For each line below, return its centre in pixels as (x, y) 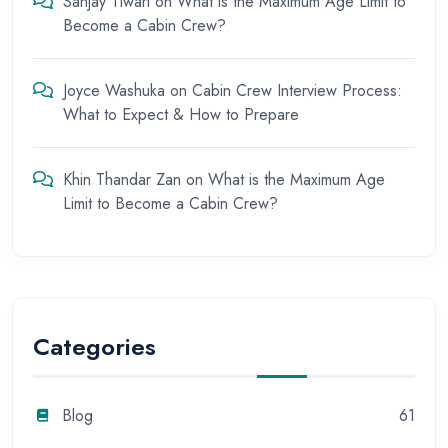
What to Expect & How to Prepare (181, 114)
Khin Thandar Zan (122, 179)
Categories (94, 347)
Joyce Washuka (114, 90)
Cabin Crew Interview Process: (297, 90)
